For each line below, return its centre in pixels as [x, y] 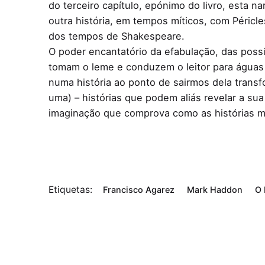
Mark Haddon [215, 189]
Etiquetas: [70, 189]
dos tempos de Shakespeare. [117, 36]
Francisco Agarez [139, 189]
